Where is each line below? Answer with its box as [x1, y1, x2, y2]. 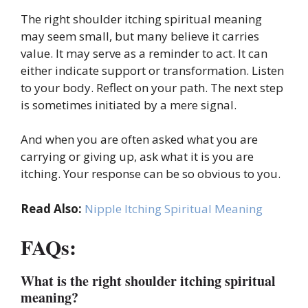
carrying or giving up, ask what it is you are [21, 148, 254, 165]
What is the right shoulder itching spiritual [21, 271, 276, 291]
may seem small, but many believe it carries [21, 27, 259, 44]
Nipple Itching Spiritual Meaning [85, 200, 263, 217]
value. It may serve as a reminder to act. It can [21, 45, 267, 61]
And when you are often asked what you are [21, 131, 258, 148]
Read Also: [21, 200, 85, 217]
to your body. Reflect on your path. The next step [21, 79, 283, 96]
